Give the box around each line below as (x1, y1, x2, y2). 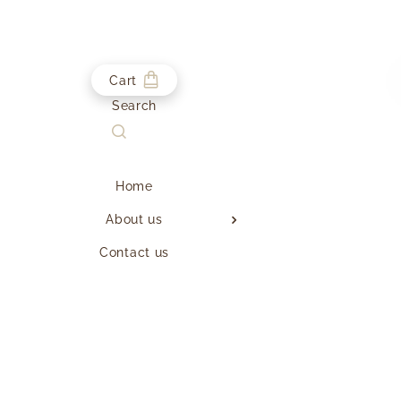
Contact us (99, 245, 169, 260)
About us (106, 212, 163, 226)
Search (111, 98, 158, 113)
